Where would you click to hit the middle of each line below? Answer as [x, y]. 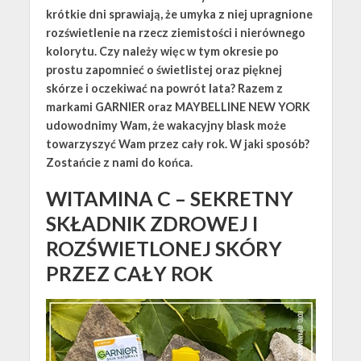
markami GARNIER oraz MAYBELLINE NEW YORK [178, 106]
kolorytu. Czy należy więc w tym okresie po [162, 51]
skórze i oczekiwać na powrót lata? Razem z [164, 88]
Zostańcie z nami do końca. [119, 162]
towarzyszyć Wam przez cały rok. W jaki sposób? [177, 143]
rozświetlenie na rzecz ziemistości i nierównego [175, 32]
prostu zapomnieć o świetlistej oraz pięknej [164, 69]
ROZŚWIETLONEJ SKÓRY [164, 248]
